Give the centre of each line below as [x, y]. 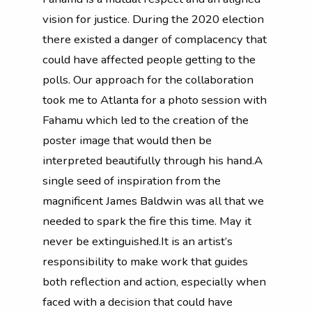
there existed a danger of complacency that [155, 39]
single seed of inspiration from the [132, 180]
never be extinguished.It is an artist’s [138, 241]
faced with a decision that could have [138, 302]
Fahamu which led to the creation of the [146, 120]
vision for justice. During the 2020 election [153, 19]
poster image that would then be [127, 140]
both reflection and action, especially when [154, 281]
